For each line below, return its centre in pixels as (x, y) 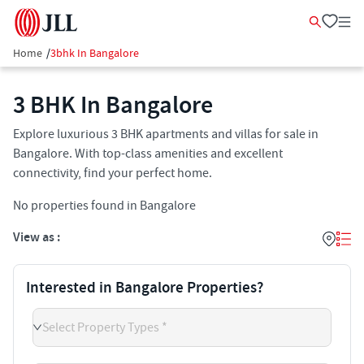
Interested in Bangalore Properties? (145, 288)
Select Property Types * (105, 327)
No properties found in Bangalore (104, 206)
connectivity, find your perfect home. (113, 173)
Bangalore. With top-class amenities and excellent (148, 154)
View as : (37, 238)
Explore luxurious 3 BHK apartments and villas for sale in (166, 134)
